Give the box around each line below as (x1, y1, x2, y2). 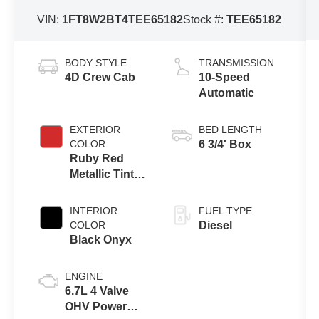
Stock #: (183, 14, 227, 26)
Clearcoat (70, 184, 122, 197)
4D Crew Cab (65, 71, 136, 84)
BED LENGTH (198, 124, 262, 136)
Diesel (198, 219, 232, 232)
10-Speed (198, 71, 250, 84)
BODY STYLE (65, 57, 127, 69)
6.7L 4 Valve (65, 285, 130, 298)
